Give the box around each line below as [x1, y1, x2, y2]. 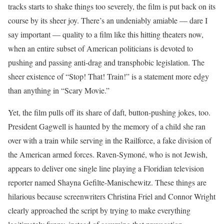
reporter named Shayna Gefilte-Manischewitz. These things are [8, 177, 206, 188]
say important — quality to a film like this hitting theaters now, [8, 29, 203, 40]
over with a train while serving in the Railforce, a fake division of [8, 135, 211, 146]
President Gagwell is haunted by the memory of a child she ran [8, 121, 205, 132]
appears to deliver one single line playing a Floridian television [8, 163, 204, 174]
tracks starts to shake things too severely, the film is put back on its [8, 1, 215, 12]
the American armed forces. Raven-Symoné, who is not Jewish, [8, 149, 207, 160]
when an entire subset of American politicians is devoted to [8, 43, 193, 54]
